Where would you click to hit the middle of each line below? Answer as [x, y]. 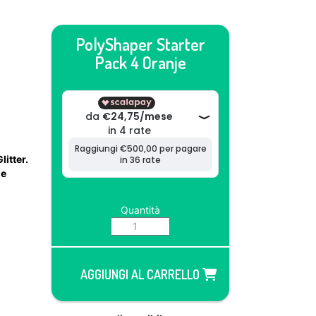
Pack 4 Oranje [140, 62]
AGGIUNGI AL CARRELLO [141, 274]
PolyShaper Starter [140, 44]
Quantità [140, 210]
